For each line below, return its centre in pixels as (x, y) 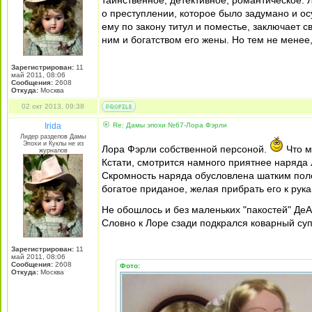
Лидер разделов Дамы (53, 136)
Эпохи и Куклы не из (53, 143)
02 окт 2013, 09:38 (53, 106)
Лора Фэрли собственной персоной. (186, 149)
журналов (53, 150)
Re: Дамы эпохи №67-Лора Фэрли (169, 125)
